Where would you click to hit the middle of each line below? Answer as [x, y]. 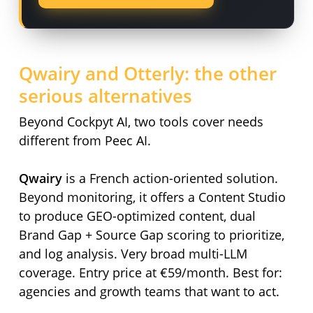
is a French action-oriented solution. [170, 179]
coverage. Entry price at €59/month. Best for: [150, 273]
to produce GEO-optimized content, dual [137, 216]
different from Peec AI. [85, 141]
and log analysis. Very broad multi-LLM [133, 254]
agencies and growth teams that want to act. [149, 292]
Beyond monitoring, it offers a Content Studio [152, 197]
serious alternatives [105, 96]
